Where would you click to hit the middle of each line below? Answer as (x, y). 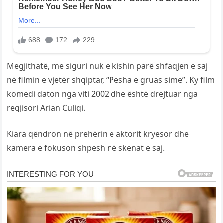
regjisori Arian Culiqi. (46, 107)
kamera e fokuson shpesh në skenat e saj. (86, 148)
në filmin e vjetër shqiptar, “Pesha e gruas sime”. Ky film (111, 79)
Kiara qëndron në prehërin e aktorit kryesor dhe (98, 134)
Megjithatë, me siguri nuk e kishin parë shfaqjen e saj (108, 65)
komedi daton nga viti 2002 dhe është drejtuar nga (103, 93)
